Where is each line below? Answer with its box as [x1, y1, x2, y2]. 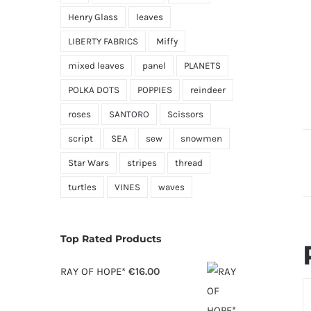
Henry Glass [68, 11, 118, 22]
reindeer [190, 84, 226, 95]
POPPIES [137, 84, 172, 95]
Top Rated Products [60, 232, 161, 245]
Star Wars [68, 157, 109, 168]
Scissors [167, 108, 203, 119]
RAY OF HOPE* [60, 264, 126, 278]
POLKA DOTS [68, 84, 119, 95]
